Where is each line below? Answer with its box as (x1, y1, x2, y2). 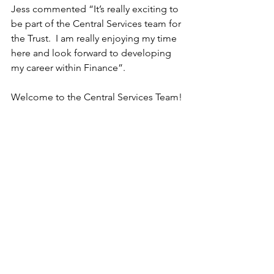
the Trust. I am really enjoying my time (11, 32, 179, 44)
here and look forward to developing (11, 47, 174, 59)
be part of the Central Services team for (11, 18, 183, 29)
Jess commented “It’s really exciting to (11, 3, 181, 15)
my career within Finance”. (11, 62, 125, 73)
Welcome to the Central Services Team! (11, 91, 182, 103)
